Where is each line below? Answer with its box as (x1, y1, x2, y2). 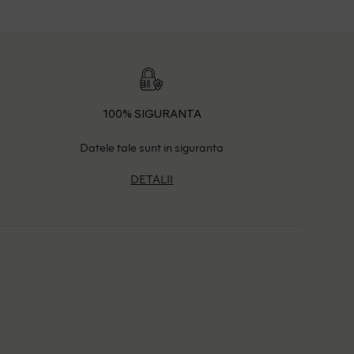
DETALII (130, 171, 174, 187)
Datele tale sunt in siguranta (80, 138, 224, 155)
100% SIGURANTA (102, 108, 201, 121)
